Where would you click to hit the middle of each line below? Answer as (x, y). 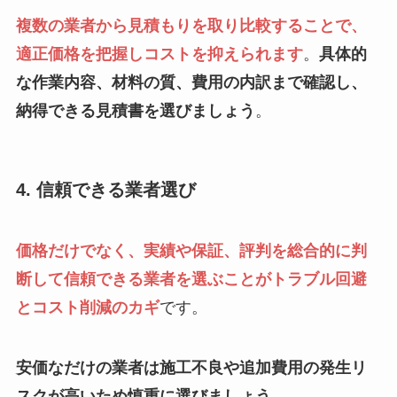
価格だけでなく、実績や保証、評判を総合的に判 (191, 250)
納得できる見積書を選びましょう (135, 111)
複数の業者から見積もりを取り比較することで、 (191, 26)
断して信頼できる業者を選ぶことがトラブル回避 (191, 279)
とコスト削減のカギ (87, 307)
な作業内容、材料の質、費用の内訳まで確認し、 (191, 83)
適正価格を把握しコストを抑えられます (159, 54)
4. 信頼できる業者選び (105, 189)
